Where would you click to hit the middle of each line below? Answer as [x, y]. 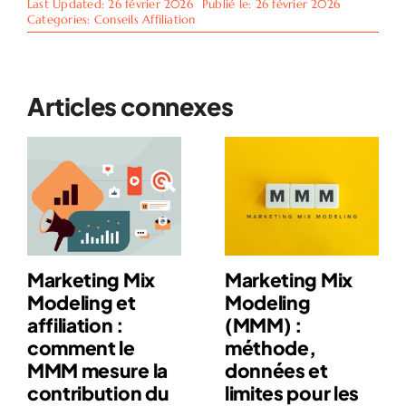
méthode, [270, 347]
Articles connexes [130, 106]
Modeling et [81, 302]
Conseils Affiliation [145, 20]
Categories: [60, 20]
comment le [81, 347]
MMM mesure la [97, 370]
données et [276, 370]
